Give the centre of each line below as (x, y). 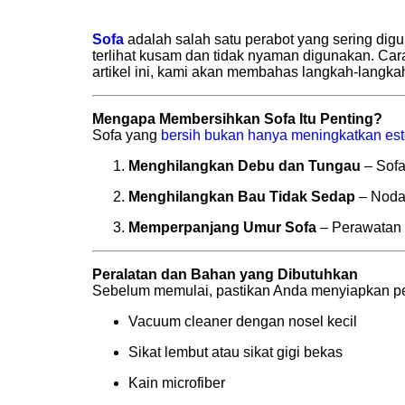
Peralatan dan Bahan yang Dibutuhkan (225, 274)
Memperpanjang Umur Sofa (222, 227)
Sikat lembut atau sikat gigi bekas (235, 352)
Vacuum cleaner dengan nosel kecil (243, 321)
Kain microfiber (177, 382)
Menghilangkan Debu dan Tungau (245, 165)
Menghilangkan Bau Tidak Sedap (242, 196)
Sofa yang (127, 135)
